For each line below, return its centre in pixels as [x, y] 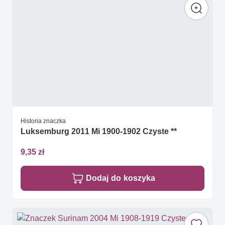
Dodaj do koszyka [121, 178]
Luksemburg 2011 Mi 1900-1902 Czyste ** [99, 131]
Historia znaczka [43, 121]
